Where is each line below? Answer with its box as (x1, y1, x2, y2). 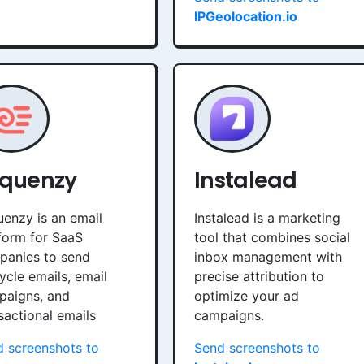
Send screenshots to (194, 340, 320, 356)
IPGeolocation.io (194, 8, 297, 24)
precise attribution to (194, 268, 324, 284)
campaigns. (194, 307, 264, 323)
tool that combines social (194, 229, 350, 245)
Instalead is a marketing (194, 210, 340, 226)
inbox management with (194, 249, 342, 265)
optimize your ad (194, 288, 299, 304)
